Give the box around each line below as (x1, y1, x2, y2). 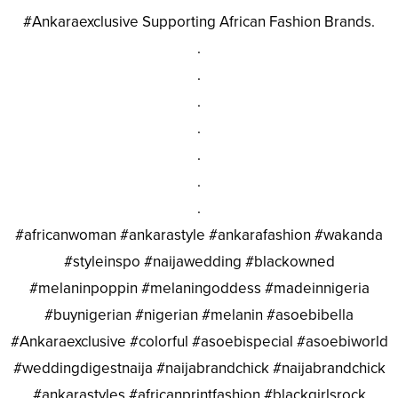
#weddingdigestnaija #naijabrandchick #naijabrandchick (12, 358, 386, 378)
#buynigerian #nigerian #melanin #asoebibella (44, 305, 354, 324)
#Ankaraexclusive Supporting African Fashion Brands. (23, 12, 375, 31)
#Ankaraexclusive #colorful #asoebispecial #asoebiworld (10, 331, 388, 351)
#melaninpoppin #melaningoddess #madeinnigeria (28, 278, 370, 298)
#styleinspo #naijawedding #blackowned (63, 251, 335, 271)
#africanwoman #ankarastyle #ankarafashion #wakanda (15, 225, 383, 244)
